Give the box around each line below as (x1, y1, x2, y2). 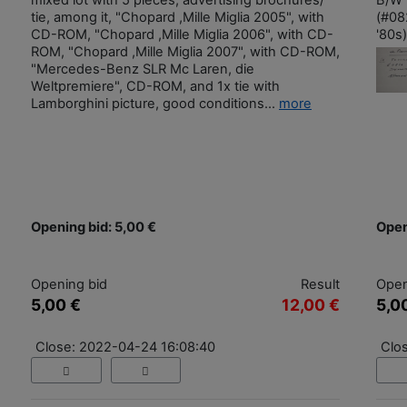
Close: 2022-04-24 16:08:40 (35, 339, 215, 356)
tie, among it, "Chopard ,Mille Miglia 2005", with (31, 9, 324, 26)
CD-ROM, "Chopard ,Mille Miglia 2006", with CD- (31, 26, 333, 44)
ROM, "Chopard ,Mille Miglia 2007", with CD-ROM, (31, 44, 340, 61)
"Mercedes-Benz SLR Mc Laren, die (31, 61, 254, 78)
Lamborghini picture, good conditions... (31, 95, 279, 113)
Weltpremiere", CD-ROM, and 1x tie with (31, 78, 280, 95)
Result (301, 276, 340, 293)
